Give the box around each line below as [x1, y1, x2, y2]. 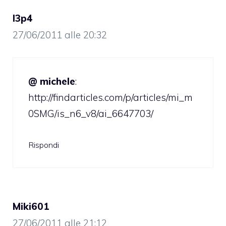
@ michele [28, 75, 75, 88]
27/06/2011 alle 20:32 [13, 28, 107, 41]
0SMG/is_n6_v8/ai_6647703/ [28, 107, 153, 120]
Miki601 [13, 200, 49, 212]
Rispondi [28, 139, 59, 150]
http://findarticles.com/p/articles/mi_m [28, 91, 193, 104]
